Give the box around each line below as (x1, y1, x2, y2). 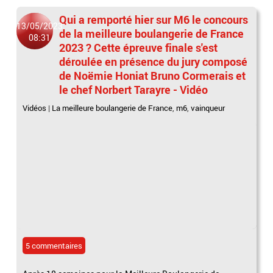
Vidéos (23, 102, 47, 113)
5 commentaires (26, 240, 83, 252)
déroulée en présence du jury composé (59, 54, 248, 69)
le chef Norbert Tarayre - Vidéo (59, 82, 208, 97)
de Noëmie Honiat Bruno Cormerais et (59, 68, 246, 83)
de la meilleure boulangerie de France (59, 26, 244, 41)
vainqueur (191, 102, 225, 113)
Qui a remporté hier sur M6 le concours (59, 12, 249, 27)
